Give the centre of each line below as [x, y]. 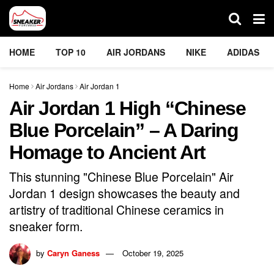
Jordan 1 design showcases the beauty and [124, 193]
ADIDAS [243, 52]
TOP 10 [71, 52]
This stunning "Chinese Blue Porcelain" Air [121, 176]
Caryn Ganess [73, 253]
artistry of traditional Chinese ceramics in [117, 209]
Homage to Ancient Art [108, 152]
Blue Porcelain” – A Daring [124, 130]
